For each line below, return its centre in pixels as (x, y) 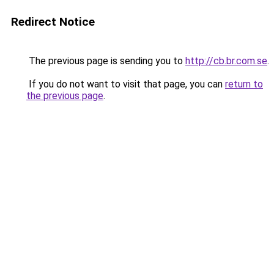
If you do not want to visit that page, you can (126, 84)
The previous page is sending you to (106, 61)
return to (244, 84)
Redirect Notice (53, 22)
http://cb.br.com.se (226, 61)
